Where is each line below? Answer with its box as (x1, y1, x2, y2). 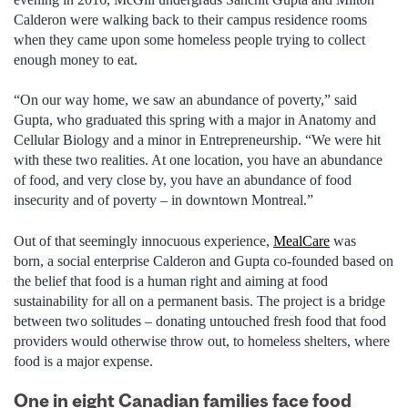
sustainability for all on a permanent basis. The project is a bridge (14, 292, 385, 309)
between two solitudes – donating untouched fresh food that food (14, 312, 386, 329)
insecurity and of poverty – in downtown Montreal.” (14, 192, 313, 209)
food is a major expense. (14, 352, 153, 369)
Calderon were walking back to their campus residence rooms (14, 12, 367, 27)
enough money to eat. (14, 52, 138, 67)
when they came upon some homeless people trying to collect (14, 32, 365, 47)
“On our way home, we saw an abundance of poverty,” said (14, 92, 357, 108)
